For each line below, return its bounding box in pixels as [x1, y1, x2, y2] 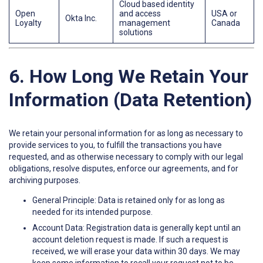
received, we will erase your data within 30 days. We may [32, 246, 240, 256]
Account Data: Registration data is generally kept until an [32, 222, 241, 232]
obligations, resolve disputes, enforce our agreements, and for [9, 163, 238, 173]
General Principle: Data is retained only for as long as [32, 195, 225, 205]
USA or [211, 9, 237, 19]
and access [119, 9, 161, 19]
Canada [211, 18, 240, 28]
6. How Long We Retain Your [9, 65, 248, 88]
